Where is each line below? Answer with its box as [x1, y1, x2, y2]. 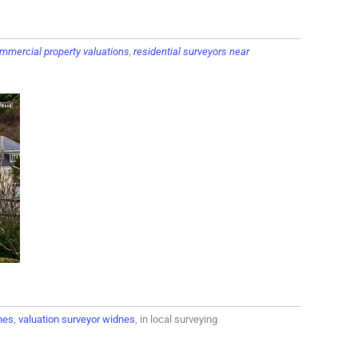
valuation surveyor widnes [18, 313, 135, 325]
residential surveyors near [133, 46, 249, 58]
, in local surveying [135, 313, 217, 325]
